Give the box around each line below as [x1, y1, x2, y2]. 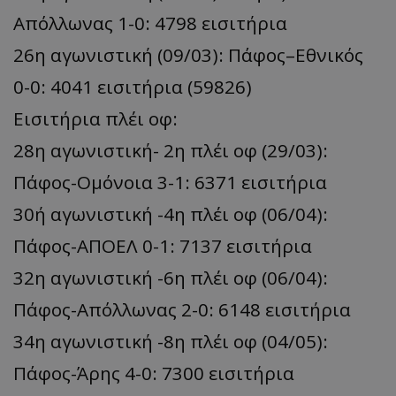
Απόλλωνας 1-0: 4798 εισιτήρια [13, 10, 287, 35]
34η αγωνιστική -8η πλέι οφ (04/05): [13, 328, 328, 354]
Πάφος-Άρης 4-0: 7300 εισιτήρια [13, 360, 294, 385]
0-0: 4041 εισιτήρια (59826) [13, 73, 252, 99]
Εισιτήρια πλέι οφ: [13, 105, 182, 131]
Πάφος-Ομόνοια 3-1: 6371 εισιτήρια [13, 169, 327, 194]
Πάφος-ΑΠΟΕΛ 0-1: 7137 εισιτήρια [13, 232, 312, 258]
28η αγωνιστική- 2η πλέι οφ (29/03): [13, 137, 328, 163]
